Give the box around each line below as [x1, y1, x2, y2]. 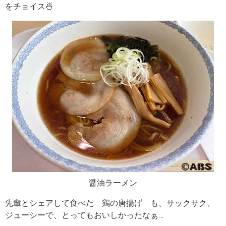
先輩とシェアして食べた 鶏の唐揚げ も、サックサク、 [5, 198, 215, 208]
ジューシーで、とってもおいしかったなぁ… [5, 210, 163, 220]
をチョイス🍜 [5, 1, 53, 11]
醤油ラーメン [89, 178, 137, 188]
